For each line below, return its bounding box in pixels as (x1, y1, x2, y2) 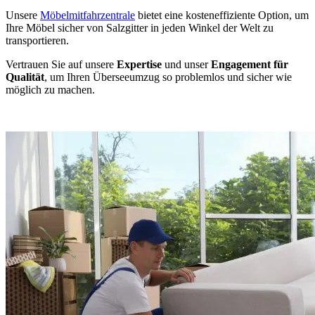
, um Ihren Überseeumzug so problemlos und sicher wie (44, 70, 292, 83)
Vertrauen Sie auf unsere (6, 58, 117, 70)
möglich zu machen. (6, 83, 95, 96)
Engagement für (211, 58, 288, 70)
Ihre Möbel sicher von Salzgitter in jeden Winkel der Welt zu (6, 21, 274, 34)
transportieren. (6, 34, 69, 46)
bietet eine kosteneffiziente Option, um (135, 8, 309, 21)
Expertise (117, 58, 165, 70)
